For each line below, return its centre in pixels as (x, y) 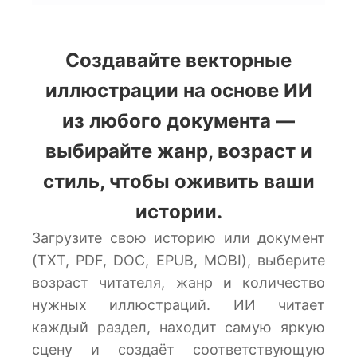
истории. (178, 212)
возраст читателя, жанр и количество (178, 282)
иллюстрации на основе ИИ (178, 90)
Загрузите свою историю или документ (178, 238)
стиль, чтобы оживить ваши (178, 181)
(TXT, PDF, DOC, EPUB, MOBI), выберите (178, 260)
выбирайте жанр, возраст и (178, 151)
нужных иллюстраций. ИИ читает (178, 305)
